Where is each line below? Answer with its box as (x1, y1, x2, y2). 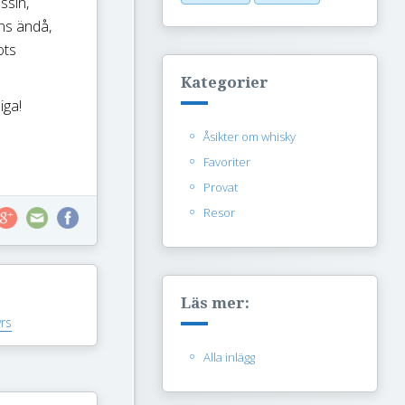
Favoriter (203, 154, 250, 170)
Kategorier (181, 73, 268, 91)
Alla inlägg (203, 349, 255, 365)
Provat (203, 179, 238, 195)
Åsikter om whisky (203, 128, 296, 145)
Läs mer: (181, 294, 250, 312)
